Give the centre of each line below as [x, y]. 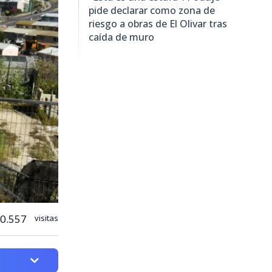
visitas [46, 218]
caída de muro [121, 37]
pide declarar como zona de [152, 10]
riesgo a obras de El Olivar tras [158, 23]
